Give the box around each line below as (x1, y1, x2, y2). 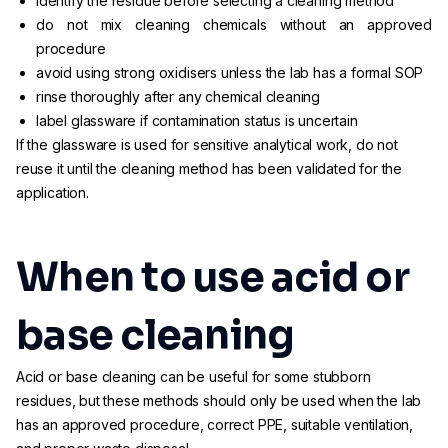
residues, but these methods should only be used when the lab (16, 392, 422, 409)
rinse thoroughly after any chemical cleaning (36, 88, 321, 105)
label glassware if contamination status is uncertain (36, 112, 358, 129)
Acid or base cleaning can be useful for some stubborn (16, 368, 371, 385)
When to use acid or (16, 252, 409, 303)
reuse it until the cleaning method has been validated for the (16, 160, 403, 177)
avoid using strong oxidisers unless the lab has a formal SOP (36, 64, 424, 81)
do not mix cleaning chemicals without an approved (36, 16, 432, 33)
